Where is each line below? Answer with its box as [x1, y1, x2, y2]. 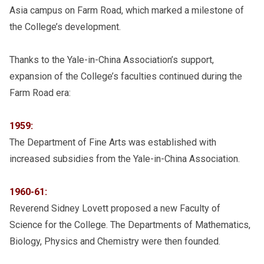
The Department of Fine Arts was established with [9, 137, 216, 148]
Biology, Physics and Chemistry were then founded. [9, 236, 220, 247]
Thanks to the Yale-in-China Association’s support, [9, 54, 214, 66]
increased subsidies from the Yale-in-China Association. [9, 153, 240, 165]
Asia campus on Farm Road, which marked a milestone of [9, 5, 244, 16]
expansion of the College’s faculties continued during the [9, 71, 242, 82]
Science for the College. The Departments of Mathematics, [9, 219, 250, 231]
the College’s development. [9, 21, 121, 33]
